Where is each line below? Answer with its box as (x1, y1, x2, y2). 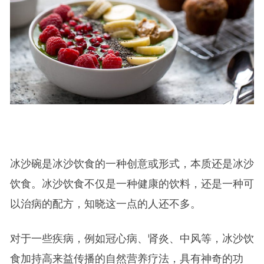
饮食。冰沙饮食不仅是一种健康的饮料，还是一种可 (9, 177, 254, 190)
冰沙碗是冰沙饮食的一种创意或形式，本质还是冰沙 (9, 157, 254, 170)
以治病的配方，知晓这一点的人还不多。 (9, 197, 201, 210)
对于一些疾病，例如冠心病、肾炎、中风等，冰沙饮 (9, 232, 254, 245)
